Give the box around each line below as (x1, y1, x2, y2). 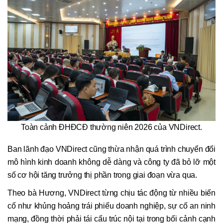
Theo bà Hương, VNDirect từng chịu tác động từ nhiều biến (7, 189, 216, 198)
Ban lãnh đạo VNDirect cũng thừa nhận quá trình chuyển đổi (7, 145, 216, 154)
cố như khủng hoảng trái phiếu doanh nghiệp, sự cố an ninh (7, 202, 216, 211)
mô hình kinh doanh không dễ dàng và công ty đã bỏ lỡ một (7, 158, 216, 167)
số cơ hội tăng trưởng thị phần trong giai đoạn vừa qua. (7, 171, 197, 180)
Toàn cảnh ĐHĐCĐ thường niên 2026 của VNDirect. (21, 122, 202, 131)
